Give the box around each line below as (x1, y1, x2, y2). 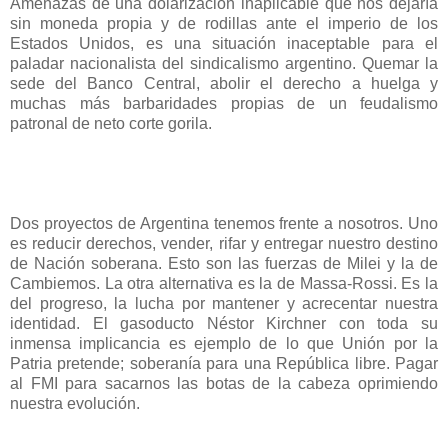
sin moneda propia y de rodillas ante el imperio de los (10, 14, 438, 32)
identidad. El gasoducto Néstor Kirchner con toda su (10, 314, 438, 332)
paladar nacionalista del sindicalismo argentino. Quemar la (10, 54, 438, 72)
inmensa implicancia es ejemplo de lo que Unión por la (10, 334, 438, 352)
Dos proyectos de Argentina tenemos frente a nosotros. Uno (10, 214, 438, 232)
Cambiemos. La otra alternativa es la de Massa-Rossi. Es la (10, 274, 438, 292)
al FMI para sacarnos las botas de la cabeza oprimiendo (10, 374, 438, 392)
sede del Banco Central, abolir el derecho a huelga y (10, 74, 438, 92)
